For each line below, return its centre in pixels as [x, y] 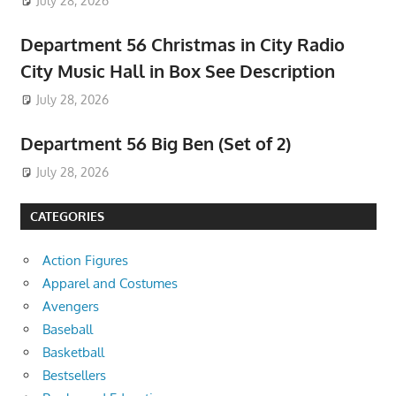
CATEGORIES [67, 217]
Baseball [68, 330]
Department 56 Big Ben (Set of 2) [155, 143]
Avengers [71, 307]
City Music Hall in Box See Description [177, 70]
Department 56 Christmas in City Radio [182, 44]
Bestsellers [74, 376]
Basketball [73, 353]
